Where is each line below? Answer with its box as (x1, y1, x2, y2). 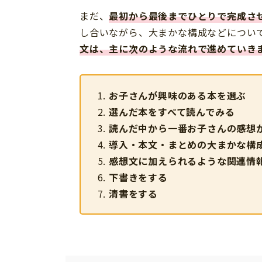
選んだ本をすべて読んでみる (109, 105, 235, 119)
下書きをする (109, 170, 168, 185)
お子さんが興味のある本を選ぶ (109, 88, 247, 103)
